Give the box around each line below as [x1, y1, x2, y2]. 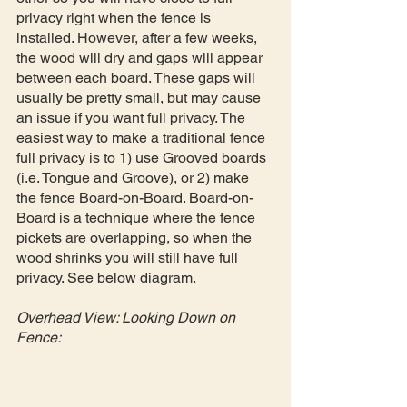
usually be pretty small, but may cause [16, 88, 264, 106]
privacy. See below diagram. [16, 268, 196, 286]
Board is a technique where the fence [16, 208, 259, 226]
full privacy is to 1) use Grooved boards [16, 148, 270, 166]
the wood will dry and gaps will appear [16, 48, 266, 66]
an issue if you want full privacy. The [16, 108, 249, 126]
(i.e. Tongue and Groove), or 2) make [16, 168, 253, 186]
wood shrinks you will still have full [16, 248, 242, 266]
